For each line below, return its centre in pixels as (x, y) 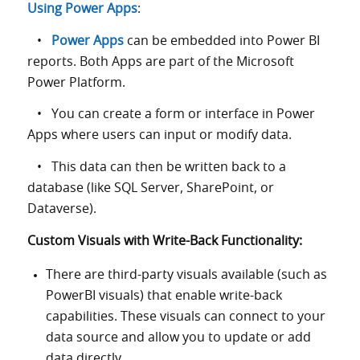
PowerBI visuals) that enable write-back (164, 296)
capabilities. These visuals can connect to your (185, 317)
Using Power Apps (82, 9)
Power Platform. (76, 82)
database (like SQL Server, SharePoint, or (150, 188)
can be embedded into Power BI (221, 41)
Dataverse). (61, 209)
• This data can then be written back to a (156, 168)
